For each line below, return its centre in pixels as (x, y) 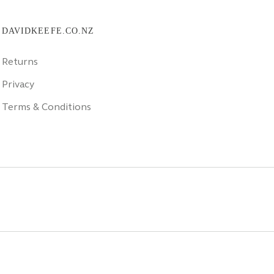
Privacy (18, 84)
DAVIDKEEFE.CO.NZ (48, 31)
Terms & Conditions (46, 106)
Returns (20, 62)
